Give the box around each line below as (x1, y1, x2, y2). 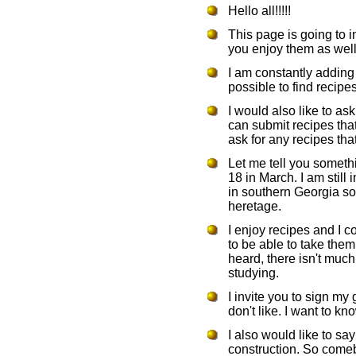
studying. (228, 266, 279, 280)
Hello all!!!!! (228, 4, 291, 17)
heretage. (228, 199, 281, 213)
